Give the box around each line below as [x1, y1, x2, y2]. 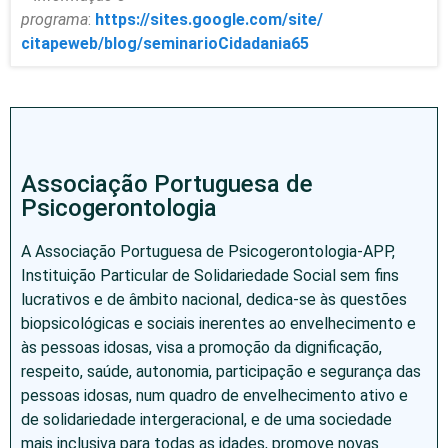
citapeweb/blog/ [21, 34, 143, 54]
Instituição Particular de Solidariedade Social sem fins [21, 266, 399, 286]
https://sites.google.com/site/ [95, 10, 323, 30]
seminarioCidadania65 [143, 34, 309, 54]
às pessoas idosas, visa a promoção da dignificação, [21, 338, 382, 358]
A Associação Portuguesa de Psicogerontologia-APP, [21, 242, 395, 262]
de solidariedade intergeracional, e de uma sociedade [21, 410, 392, 430]
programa [21, 10, 88, 30]
